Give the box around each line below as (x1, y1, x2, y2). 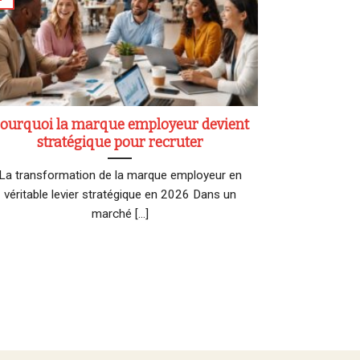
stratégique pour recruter (36, 133, 203, 151)
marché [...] (91, 206, 149, 221)
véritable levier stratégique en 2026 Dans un (3, 186, 236, 202)
